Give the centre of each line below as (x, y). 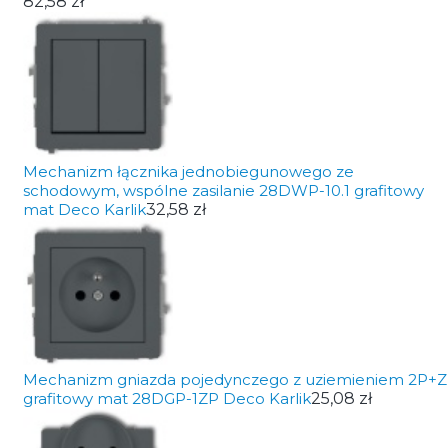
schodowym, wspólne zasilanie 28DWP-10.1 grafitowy (223, 190)
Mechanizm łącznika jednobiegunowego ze (188, 171)
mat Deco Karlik (84, 209)
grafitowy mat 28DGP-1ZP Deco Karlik (166, 398)
